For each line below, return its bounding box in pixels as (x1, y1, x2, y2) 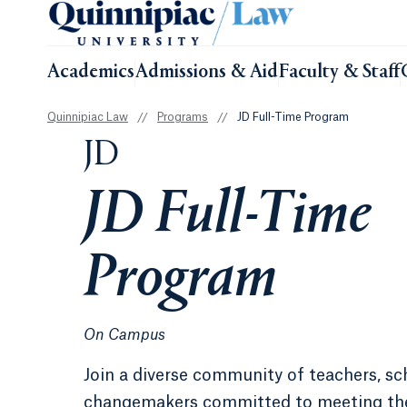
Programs (157, 112, 208, 123)
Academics (47, 62, 134, 83)
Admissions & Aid (135, 62, 278, 83)
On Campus (84, 328, 165, 342)
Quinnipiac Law (47, 112, 128, 123)
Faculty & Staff (279, 62, 400, 83)
